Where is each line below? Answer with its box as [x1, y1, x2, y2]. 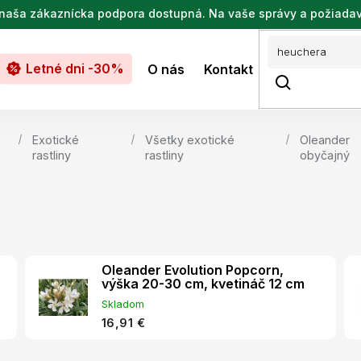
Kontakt [204, 60, 253, 77]
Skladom [101, 298, 144, 310]
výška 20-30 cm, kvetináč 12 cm [101, 276, 305, 292]
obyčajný [299, 148, 350, 162]
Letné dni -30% [26, 60, 124, 77]
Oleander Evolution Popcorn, [101, 262, 284, 278]
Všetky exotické [144, 133, 234, 147]
